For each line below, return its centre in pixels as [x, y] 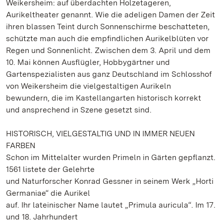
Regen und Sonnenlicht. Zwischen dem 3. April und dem [108, 50]
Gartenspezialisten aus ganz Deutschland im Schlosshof [109, 74]
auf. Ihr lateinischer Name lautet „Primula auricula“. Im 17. [111, 205]
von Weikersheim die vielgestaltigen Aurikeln [88, 86]
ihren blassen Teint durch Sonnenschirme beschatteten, [108, 27]
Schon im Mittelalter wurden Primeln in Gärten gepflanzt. [111, 157]
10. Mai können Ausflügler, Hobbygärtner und [88, 62]
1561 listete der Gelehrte [50, 169]
